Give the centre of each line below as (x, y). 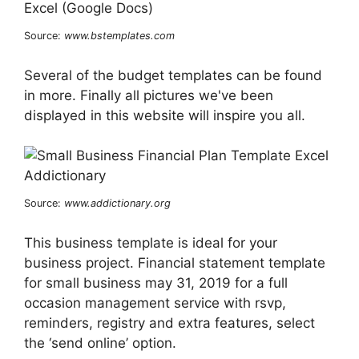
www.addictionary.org (117, 204)
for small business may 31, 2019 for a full (156, 282)
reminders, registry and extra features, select (169, 323)
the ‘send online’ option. (100, 343)
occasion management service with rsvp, (155, 303)
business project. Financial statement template (175, 262)
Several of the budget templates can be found (173, 75)
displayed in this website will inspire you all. (165, 115)
